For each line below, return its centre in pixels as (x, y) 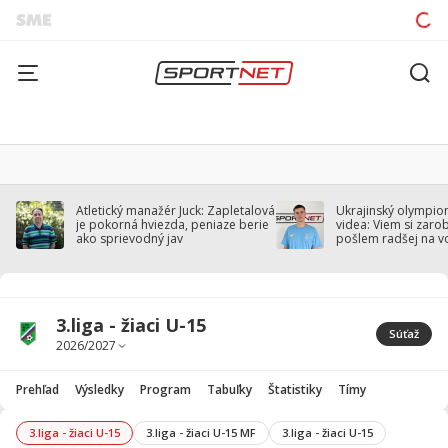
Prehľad (37, 389)
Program (165, 389)
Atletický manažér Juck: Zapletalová (175, 210)
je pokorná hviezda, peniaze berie (172, 224)
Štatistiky (295, 389)
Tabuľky (229, 389)
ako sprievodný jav (129, 238)
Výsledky (99, 389)
